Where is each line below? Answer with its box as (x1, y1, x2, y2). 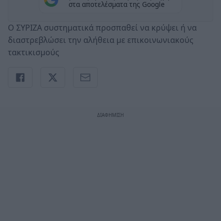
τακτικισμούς (8, 46, 59, 58)
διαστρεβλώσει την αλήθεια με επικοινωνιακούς (8, 34, 193, 45)
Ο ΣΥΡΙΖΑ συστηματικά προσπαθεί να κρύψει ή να (8, 22, 197, 33)
